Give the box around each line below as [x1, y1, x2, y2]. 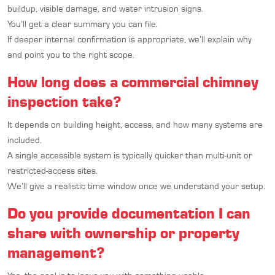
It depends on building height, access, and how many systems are [7, 118, 263, 130]
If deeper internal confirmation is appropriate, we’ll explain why [7, 33, 252, 45]
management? [7, 242, 104, 261]
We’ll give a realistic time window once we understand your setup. [7, 180, 265, 192]
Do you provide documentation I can [7, 203, 250, 222]
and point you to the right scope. [7, 48, 134, 60]
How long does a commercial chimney [7, 72, 258, 91]
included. [7, 134, 42, 145]
